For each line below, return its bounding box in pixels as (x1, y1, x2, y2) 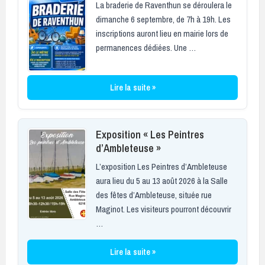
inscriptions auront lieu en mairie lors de (96, 27, 228, 40)
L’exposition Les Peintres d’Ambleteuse (96, 160, 227, 173)
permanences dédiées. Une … (96, 41, 196, 54)
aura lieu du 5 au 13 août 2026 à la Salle (96, 174, 228, 187)
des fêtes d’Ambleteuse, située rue (96, 188, 212, 201)
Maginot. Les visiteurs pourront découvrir (96, 202, 231, 215)
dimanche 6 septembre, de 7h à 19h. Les (96, 12, 231, 25)
